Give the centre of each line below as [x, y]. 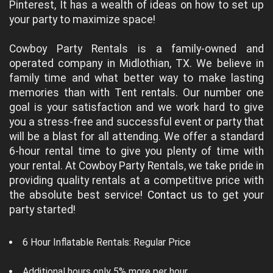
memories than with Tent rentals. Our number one [136, 93]
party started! [42, 210]
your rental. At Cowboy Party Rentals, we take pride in [136, 166]
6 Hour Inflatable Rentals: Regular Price [107, 243]
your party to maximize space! [82, 20]
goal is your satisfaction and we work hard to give [136, 108]
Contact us [175, 195]
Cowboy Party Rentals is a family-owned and [136, 49]
